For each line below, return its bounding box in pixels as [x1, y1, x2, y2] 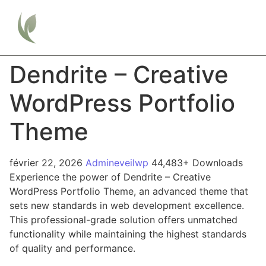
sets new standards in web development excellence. [9, 199, 244, 211]
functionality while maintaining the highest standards [9, 227, 246, 240]
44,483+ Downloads [151, 156, 243, 169]
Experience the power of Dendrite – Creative [9, 170, 211, 183]
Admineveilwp [85, 156, 151, 169]
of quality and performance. [9, 242, 135, 254]
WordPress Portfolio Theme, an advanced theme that [9, 185, 248, 197]
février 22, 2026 [9, 156, 85, 169]
